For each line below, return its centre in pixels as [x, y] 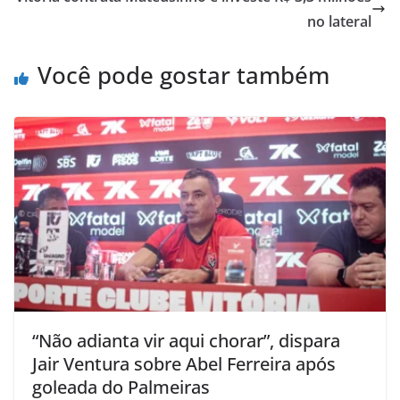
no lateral [339, 21]
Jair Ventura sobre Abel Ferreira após [184, 364]
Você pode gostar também [183, 75]
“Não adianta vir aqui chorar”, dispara [186, 341]
